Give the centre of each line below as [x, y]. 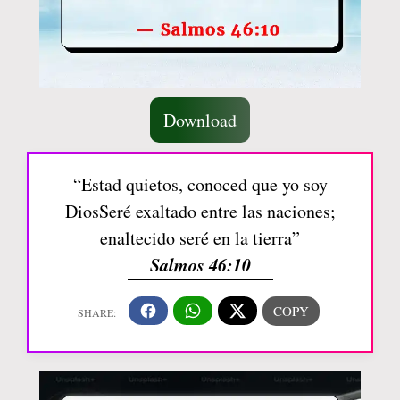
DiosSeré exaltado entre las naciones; [200, 211]
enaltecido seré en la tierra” [200, 237]
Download [200, 120]
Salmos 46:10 [200, 264]
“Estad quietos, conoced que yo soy [200, 184]
